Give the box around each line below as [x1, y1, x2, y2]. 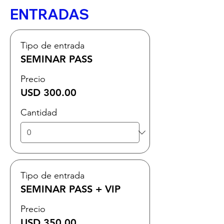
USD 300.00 [20, 86, 76, 98]
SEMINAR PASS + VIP [20, 183, 120, 195]
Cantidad [20, 107, 57, 118]
